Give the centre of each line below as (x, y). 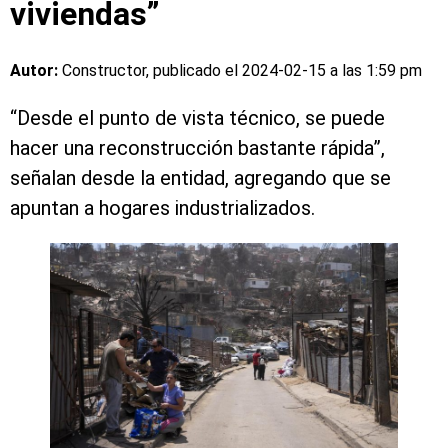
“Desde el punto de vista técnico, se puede (197, 118)
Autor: (36, 71)
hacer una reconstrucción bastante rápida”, (197, 148)
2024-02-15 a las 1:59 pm (332, 71)
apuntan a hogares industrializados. (162, 208)
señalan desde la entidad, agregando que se (200, 178)
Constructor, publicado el (152, 71)
